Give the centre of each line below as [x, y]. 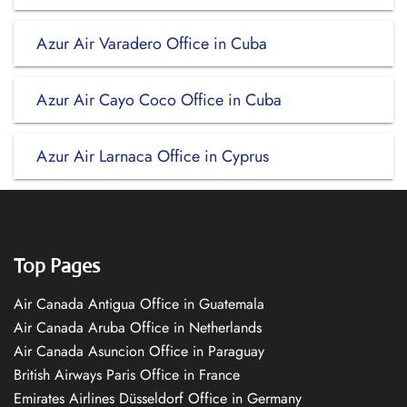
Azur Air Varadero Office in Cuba [152, 44]
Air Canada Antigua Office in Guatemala [139, 304]
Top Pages [57, 266]
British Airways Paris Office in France [127, 375]
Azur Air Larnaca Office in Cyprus [153, 156]
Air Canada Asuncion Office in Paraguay [139, 351]
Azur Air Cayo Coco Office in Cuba [159, 100]
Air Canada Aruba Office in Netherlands [138, 328]
